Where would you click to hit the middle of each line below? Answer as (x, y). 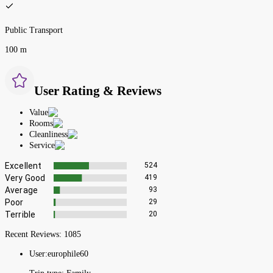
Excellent (23, 165)
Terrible (20, 214)
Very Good (25, 178)
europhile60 (68, 253)
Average (22, 190)
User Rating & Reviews (98, 91)
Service (42, 145)
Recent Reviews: (34, 234)
